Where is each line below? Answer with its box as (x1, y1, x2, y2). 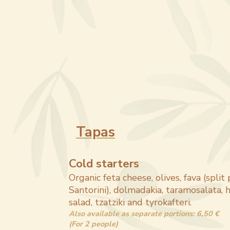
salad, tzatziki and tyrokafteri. (69, 196, 192, 208)
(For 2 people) (69, 219, 119, 229)
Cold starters (69, 156, 140, 171)
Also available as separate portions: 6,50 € (69, 208, 220, 219)
